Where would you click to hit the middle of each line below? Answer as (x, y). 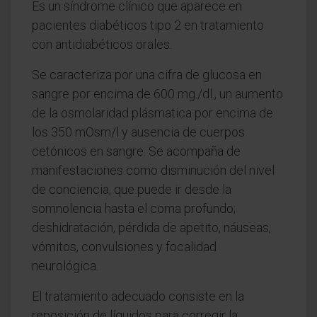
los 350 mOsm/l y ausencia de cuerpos (138, 132)
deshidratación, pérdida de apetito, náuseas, (151, 227)
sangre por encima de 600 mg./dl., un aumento (157, 94)
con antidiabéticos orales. (102, 44)
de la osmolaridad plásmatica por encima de (152, 113)
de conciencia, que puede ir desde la (132, 189)
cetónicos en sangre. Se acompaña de (136, 151)
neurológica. (65, 266)
